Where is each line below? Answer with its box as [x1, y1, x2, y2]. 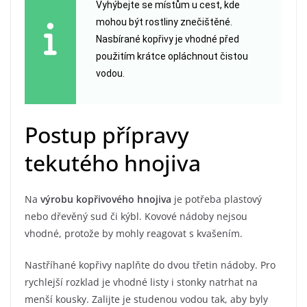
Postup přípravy [25, 120, 189, 150]
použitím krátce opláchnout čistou [95, 51, 248, 62]
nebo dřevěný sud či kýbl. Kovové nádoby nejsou [25, 210, 247, 223]
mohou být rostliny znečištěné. [95, 16, 232, 28]
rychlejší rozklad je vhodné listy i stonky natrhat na [25, 275, 258, 289]
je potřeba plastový [171, 193, 262, 206]
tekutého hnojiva [25, 148, 201, 178]
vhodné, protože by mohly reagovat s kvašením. [25, 227, 243, 241]
